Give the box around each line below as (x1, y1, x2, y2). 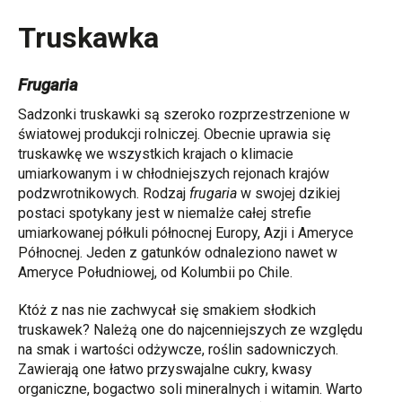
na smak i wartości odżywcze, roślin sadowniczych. (18, 340, 338, 358)
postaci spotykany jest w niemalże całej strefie (18, 204, 311, 222)
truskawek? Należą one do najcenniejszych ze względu (18, 320, 363, 338)
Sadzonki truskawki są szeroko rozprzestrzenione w (18, 105, 350, 123)
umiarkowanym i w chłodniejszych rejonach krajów (18, 164, 329, 182)
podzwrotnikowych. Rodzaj (18, 184, 189, 202)
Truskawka (18, 21, 159, 56)
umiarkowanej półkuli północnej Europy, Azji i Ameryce (18, 223, 354, 241)
